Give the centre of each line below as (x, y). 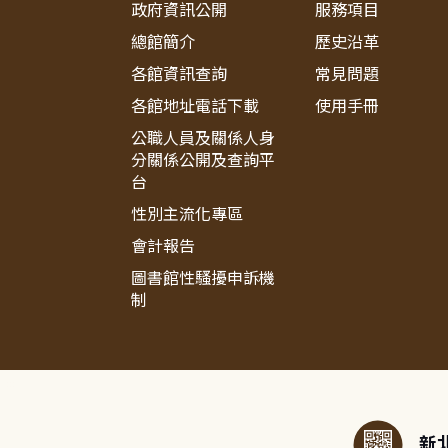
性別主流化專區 (187, 214)
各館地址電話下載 (195, 106)
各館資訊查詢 (179, 74)
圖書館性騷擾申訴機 (203, 278)
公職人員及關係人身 (203, 138)
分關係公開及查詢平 (203, 160)
